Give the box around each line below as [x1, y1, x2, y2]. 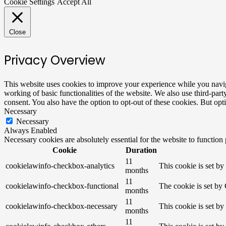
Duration [125, 146, 157, 155]
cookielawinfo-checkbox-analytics [6, 161, 115, 171]
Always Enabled [4, 126, 57, 135]
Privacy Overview [4, 52, 105, 69]
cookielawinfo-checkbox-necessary [6, 202, 118, 211]
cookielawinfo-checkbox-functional [6, 182, 119, 191]
